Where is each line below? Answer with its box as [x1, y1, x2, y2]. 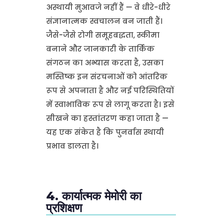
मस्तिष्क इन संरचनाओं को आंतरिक [46, 71, 167, 82]
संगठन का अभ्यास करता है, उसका [46, 57, 164, 68]
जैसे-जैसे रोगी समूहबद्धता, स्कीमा [46, 29, 160, 40]
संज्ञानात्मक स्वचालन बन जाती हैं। [46, 15, 163, 26]
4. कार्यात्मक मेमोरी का [46, 188, 141, 203]
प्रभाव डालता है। [46, 140, 99, 151]
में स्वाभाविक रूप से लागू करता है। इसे [46, 99, 174, 110]
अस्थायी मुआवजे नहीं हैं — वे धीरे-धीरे [46, 1, 170, 12]
